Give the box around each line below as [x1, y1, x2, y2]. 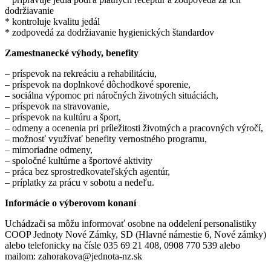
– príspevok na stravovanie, [5, 101, 109, 112]
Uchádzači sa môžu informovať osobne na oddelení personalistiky [5, 218, 256, 229]
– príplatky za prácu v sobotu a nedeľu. [5, 177, 154, 188]
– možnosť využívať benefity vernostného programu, [5, 134, 207, 145]
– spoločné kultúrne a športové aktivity [5, 155, 152, 166]
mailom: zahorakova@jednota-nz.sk [5, 251, 142, 262]
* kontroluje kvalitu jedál [5, 16, 100, 27]
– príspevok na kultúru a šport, [5, 112, 121, 123]
